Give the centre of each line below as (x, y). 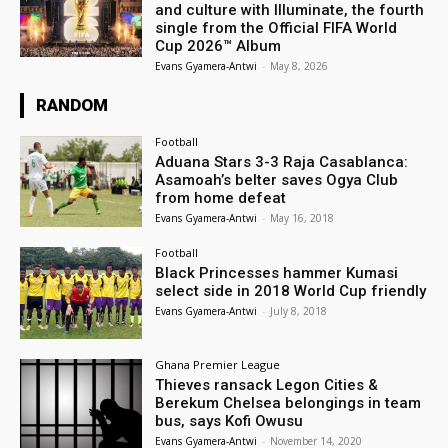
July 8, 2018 (299, 311)
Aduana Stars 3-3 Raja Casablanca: (282, 161)
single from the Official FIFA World (276, 27)
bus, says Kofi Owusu (229, 421)
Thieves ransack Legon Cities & (267, 385)
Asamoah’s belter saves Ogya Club (277, 179)
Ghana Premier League (218, 365)
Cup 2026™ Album (218, 45)
